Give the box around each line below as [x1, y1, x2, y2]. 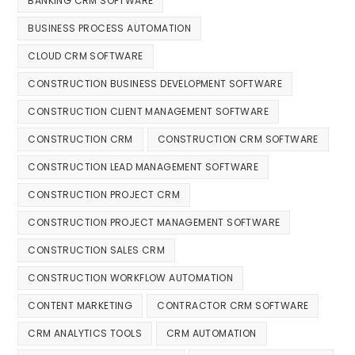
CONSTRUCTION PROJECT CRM [28, 187, 181, 201]
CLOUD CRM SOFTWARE [28, 48, 143, 63]
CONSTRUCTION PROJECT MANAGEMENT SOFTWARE [28, 215, 281, 229]
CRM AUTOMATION [166, 326, 257, 340]
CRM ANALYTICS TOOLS [28, 326, 143, 340]
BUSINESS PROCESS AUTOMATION [28, 21, 192, 35]
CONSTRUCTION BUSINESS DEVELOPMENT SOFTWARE [28, 76, 283, 90]
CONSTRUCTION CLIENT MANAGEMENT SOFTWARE [28, 104, 269, 118]
